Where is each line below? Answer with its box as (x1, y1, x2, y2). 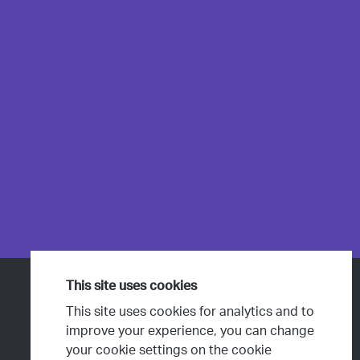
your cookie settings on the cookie (66, 344, 272, 357)
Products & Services (140, 288, 321, 308)
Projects (249, 317, 321, 337)
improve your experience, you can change (66, 325, 314, 337)
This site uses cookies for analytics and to (66, 305, 314, 318)
